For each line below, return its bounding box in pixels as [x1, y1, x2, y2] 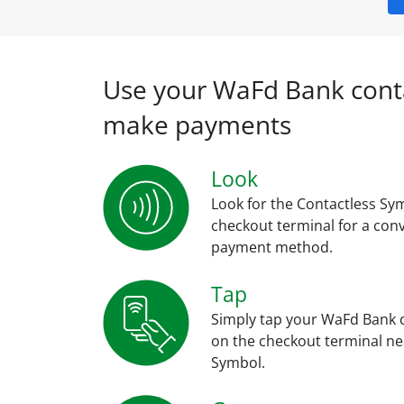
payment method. [211, 237, 333, 258]
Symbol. [211, 353, 265, 373]
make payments [103, 107, 291, 142]
